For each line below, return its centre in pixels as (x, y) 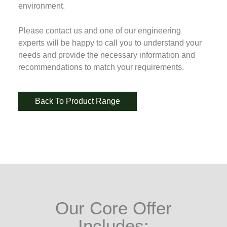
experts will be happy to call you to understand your (110, 43)
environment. (41, 6)
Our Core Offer (113, 208)
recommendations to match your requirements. (101, 67)
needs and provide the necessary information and (106, 55)
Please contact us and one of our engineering (99, 31)
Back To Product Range (77, 101)
